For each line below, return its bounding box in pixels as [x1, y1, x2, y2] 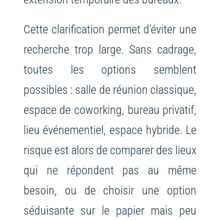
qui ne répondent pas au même [23, 163, 197, 178]
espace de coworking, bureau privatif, [23, 103, 197, 117]
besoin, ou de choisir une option [23, 183, 197, 198]
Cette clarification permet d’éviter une [23, 22, 197, 37]
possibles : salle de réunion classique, [23, 82, 197, 97]
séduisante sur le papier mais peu [23, 203, 197, 218]
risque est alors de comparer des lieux [23, 143, 197, 158]
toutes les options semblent [23, 62, 197, 77]
